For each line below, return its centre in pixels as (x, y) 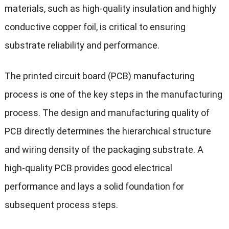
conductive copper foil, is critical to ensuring (95, 27)
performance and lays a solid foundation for (94, 186)
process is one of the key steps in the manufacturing (113, 94)
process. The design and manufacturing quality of (107, 112)
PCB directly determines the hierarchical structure (108, 131)
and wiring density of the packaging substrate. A (104, 149)
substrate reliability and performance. (82, 45)
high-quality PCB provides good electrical (88, 168)
